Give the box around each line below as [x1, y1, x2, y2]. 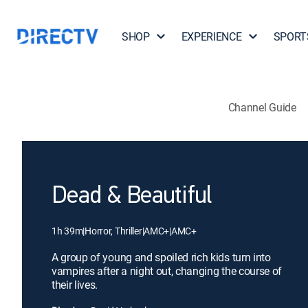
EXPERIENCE [181, 29, 242, 44]
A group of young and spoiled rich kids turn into [52, 250, 271, 265]
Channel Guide [228, 99, 296, 115]
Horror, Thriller [85, 224, 142, 237]
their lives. [52, 277, 98, 292]
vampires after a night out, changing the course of [52, 263, 282, 278]
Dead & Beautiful [52, 184, 212, 209]
